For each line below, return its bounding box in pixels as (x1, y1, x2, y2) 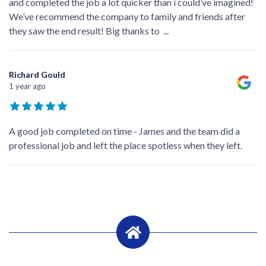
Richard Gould (9, 69, 65, 80)
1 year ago (9, 81, 46, 91)
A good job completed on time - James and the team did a (9, 125, 240, 137)
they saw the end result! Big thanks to (9, 25, 160, 37)
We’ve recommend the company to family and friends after (9, 11, 245, 23)
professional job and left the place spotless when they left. (9, 140, 242, 151)
